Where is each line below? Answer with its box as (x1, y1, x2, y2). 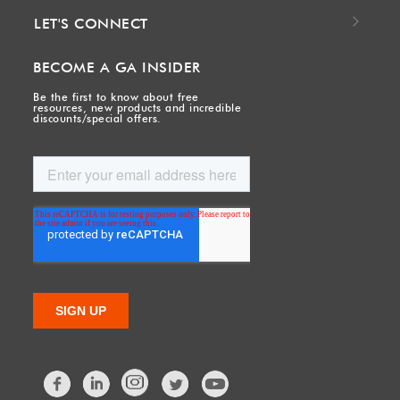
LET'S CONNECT (34, 14, 148, 32)
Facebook (76, 367, 127, 381)
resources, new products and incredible (33, 100, 242, 114)
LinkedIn (115, 367, 161, 381)
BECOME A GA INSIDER (33, 58, 201, 76)
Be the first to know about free (33, 89, 199, 104)
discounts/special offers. (33, 111, 162, 125)
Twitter (194, 367, 231, 381)
